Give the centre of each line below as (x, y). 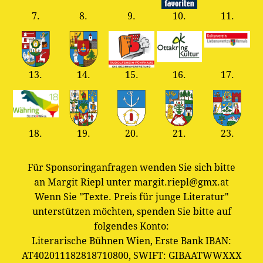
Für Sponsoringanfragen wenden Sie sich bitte (131, 167)
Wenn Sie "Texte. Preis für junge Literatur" (131, 197)
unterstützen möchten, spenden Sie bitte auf (131, 211)
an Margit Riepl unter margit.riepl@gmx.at (131, 182)
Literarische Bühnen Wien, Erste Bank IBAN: (131, 241)
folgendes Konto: (131, 226)
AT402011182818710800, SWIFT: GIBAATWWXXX (131, 255)
